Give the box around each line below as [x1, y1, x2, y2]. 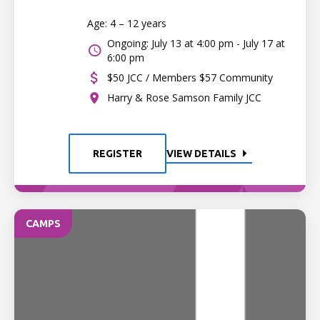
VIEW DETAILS [166, 148, 236, 159]
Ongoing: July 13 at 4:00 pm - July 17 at [107, 36, 286, 50]
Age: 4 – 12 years [87, 16, 167, 30]
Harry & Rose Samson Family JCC [107, 91, 262, 104]
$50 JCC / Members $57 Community [107, 71, 274, 84]
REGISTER [92, 148, 142, 159]
